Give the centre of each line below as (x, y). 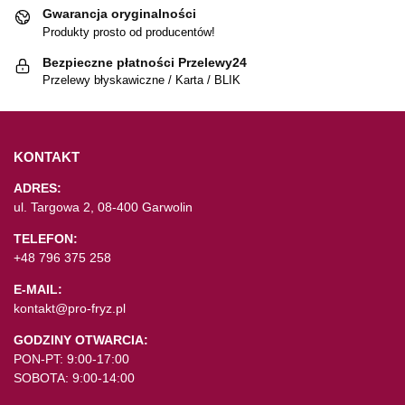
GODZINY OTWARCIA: (81, 339)
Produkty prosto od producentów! (129, 32)
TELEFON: (46, 238)
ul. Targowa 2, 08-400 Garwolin (103, 207)
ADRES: (38, 188)
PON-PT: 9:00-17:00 (71, 358)
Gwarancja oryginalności (119, 14)
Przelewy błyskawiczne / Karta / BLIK (141, 80)
